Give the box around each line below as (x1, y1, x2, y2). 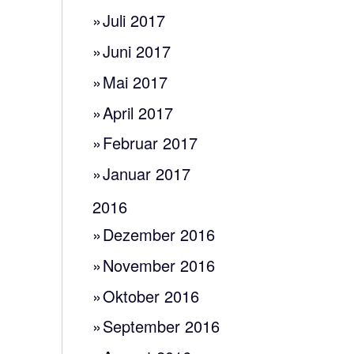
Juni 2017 (103, 40, 171, 63)
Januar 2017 (103, 162, 191, 186)
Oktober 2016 (103, 284, 200, 307)
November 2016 (103, 253, 216, 277)
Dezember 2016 (103, 223, 216, 247)
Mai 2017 (103, 70, 168, 93)
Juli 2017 (103, 9, 166, 32)
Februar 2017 (103, 131, 198, 155)
